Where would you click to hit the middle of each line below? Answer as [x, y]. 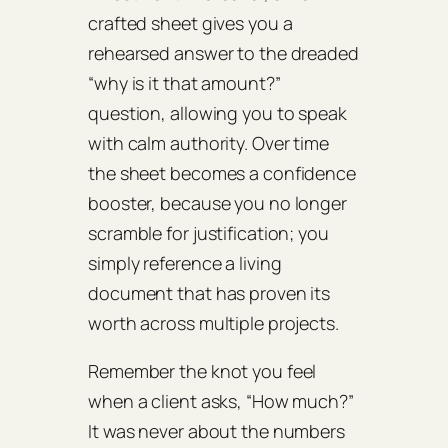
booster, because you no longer [217, 203]
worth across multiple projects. [213, 323]
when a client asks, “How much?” [221, 401]
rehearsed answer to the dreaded [223, 53]
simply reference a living [185, 263]
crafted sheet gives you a [190, 23]
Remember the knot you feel [202, 371]
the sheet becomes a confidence [222, 173]
